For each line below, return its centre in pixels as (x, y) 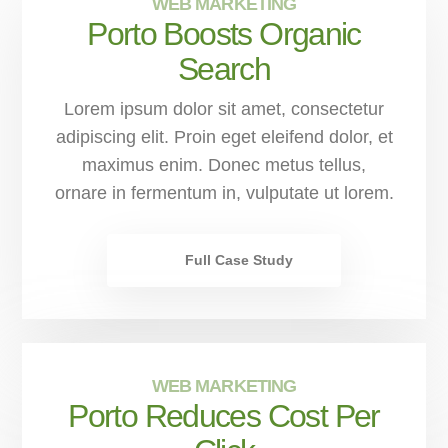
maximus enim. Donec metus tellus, (224, 164)
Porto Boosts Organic (224, 33)
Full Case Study (239, 259)
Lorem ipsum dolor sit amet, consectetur (224, 108)
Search (224, 68)
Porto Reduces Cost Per (224, 415)
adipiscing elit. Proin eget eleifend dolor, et (224, 136)
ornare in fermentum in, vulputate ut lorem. (224, 192)
